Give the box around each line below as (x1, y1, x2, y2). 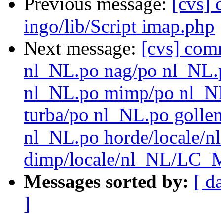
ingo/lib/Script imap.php (24, 15, 215, 37)
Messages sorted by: (24, 171, 189, 192)
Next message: (24, 37, 141, 59)
